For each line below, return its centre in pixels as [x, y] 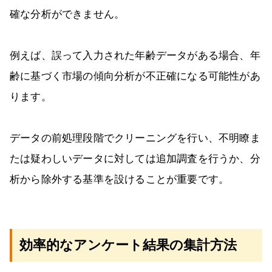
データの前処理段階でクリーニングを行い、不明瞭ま [135, 138]
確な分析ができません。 [67, 14]
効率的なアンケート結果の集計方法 [128, 245]
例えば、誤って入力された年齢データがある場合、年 [135, 55]
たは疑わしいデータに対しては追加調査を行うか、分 [135, 158]
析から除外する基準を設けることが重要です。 [120, 179]
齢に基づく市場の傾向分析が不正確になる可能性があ [135, 76]
